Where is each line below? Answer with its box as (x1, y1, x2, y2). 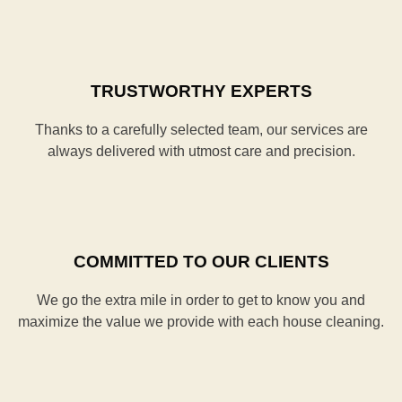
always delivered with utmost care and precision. (47, 144, 355, 159)
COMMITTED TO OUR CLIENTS (73, 252, 329, 271)
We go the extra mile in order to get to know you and (37, 293, 365, 308)
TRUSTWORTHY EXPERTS (90, 82, 312, 100)
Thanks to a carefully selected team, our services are (34, 122, 368, 137)
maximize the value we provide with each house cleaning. (18, 314, 384, 329)
